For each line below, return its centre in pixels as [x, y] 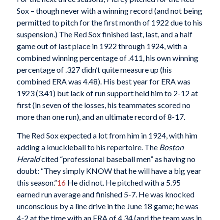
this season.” [37, 182]
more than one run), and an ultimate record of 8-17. [101, 117]
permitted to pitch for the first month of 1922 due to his [109, 23]
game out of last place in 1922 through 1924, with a [102, 46]
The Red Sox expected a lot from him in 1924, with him [107, 135]
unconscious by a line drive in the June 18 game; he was [107, 206]
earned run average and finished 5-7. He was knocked [105, 194]
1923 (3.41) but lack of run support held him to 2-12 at [107, 93]
